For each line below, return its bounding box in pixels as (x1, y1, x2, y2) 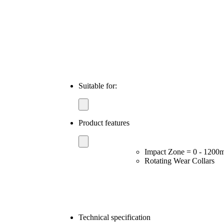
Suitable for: (78, 81, 117, 90)
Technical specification (78, 212, 150, 221)
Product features (78, 118, 129, 127)
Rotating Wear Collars (144, 156, 214, 165)
